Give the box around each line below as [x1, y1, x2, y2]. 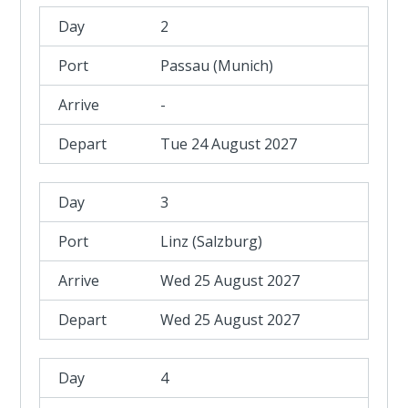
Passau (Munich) [160, 56, 274, 76]
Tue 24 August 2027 [160, 134, 298, 154]
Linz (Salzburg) [160, 231, 263, 251]
